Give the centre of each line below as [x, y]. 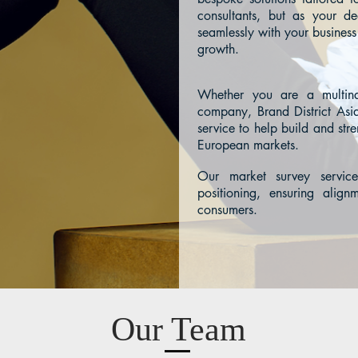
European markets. [248, 145]
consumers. [227, 210]
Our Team [179, 329]
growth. [218, 49]
